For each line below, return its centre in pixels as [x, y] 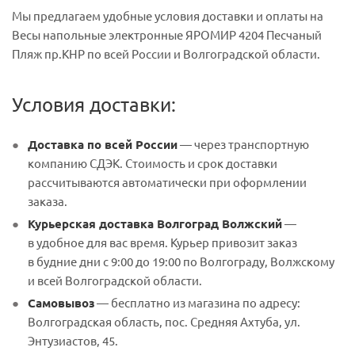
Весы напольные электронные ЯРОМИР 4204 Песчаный [167, 34]
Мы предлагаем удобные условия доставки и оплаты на [168, 15]
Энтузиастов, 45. [73, 340]
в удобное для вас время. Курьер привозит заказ [162, 242]
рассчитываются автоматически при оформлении [167, 182]
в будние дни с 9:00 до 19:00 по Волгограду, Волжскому [181, 261]
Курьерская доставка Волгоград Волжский [155, 223]
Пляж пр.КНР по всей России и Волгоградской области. [166, 53]
